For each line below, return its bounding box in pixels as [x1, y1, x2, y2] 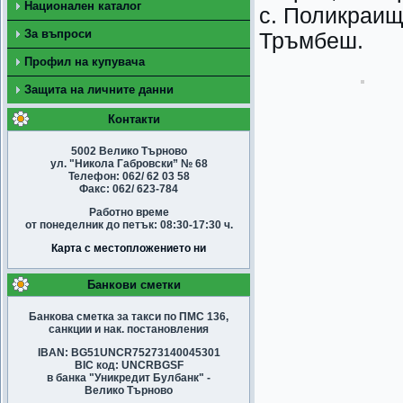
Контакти [107, 112, 160, 126]
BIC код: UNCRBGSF [74, 359, 184, 372]
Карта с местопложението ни [51, 242, 206, 255]
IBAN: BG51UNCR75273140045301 [37, 346, 220, 359]
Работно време [88, 206, 169, 219]
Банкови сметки [86, 278, 181, 291]
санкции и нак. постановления [49, 323, 209, 336]
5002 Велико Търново [70, 145, 187, 157]
